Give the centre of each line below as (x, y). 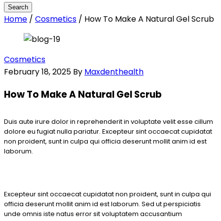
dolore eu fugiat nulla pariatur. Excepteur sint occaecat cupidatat (108, 132)
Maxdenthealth (114, 72)
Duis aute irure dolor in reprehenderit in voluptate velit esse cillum (109, 122)
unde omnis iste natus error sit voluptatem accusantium (93, 214)
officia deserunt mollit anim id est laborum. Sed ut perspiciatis (102, 204)
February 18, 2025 (38, 72)
